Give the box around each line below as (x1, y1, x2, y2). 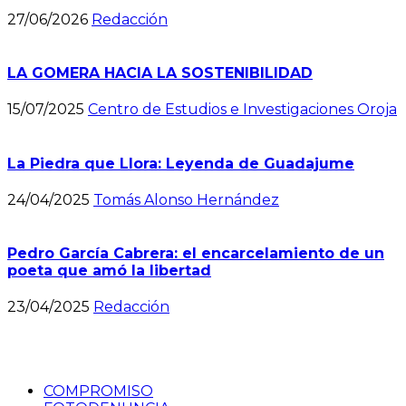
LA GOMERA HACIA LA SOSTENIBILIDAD (7, 64, 313, 82)
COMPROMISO (43, 382, 153, 401)
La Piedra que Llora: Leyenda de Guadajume (7, 154, 354, 172)
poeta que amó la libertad (7, 262, 211, 280)
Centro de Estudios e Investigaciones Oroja (88, 101, 397, 119)
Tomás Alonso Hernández (93, 190, 279, 208)
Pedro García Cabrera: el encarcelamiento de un (7, 245, 384, 263)
